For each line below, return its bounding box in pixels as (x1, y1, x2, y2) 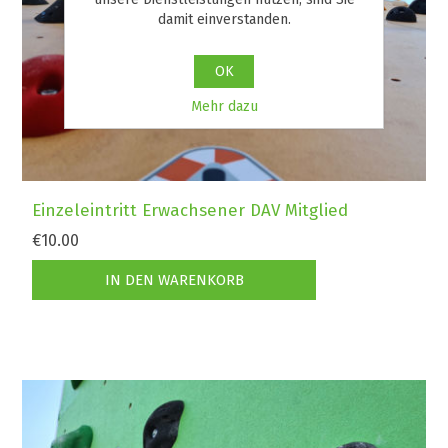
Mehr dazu (190, 97, 258, 115)
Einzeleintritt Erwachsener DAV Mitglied (32, 200, 349, 222)
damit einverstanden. (157, 10, 291, 28)
